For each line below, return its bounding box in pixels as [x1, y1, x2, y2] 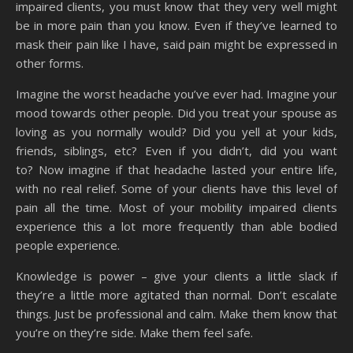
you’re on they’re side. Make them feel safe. [16, 324, 253, 340]
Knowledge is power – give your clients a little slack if [16, 267, 337, 284]
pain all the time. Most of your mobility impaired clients [16, 199, 337, 215]
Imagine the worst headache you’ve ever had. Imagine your [16, 85, 337, 102]
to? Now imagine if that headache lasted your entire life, [16, 161, 337, 177]
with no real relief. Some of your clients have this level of [16, 180, 337, 196]
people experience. [16, 236, 120, 253]
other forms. [16, 54, 84, 71]
